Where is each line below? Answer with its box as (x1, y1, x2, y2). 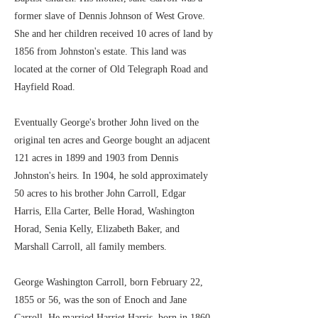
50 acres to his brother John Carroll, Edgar (14, 188, 186, 199)
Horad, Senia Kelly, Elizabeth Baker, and (14, 224, 180, 234)
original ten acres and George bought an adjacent (14, 135, 210, 146)
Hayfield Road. (14, 82, 75, 92)
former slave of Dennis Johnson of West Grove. (14, 11, 205, 21)
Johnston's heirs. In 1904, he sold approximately (14, 170, 208, 181)
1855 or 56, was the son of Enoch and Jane (14, 295, 187, 305)
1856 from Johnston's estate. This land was (14, 46, 186, 57)
